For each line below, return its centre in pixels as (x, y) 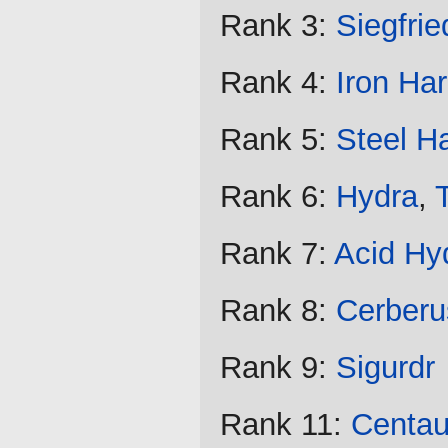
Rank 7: (277, 254)
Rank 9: (278, 368)
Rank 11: (285, 425)
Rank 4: (278, 83)
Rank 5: (278, 140)
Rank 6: (278, 197)
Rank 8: (278, 311)
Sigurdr (385, 368)
